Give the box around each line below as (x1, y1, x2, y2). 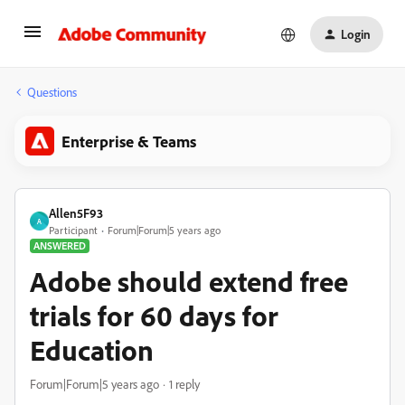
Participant (49, 223, 98, 237)
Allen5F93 (49, 205, 103, 221)
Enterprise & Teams (61, 131, 196, 151)
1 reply (169, 376, 200, 391)
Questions (27, 84, 77, 99)
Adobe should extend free (30, 263, 348, 299)
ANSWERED (33, 239, 86, 252)
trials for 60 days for (30, 297, 278, 334)
